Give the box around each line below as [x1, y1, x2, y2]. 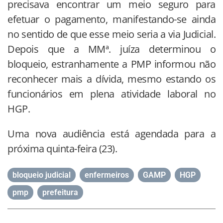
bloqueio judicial [12, 170, 71, 180]
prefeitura [42, 188, 78, 198]
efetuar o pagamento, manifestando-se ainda [7, 12, 216, 26]
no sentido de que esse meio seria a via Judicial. [7, 27, 216, 41]
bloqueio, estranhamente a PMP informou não [7, 57, 216, 71]
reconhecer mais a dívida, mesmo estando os [7, 72, 216, 86]
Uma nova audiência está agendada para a [7, 127, 216, 141]
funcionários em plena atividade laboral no [7, 87, 216, 101]
